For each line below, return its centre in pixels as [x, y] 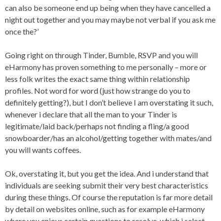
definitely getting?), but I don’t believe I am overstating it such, [109, 102]
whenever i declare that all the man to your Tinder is [91, 114]
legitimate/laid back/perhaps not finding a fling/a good [97, 126]
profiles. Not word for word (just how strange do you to [98, 91]
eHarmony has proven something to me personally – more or [106, 67]
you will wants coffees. [43, 150]
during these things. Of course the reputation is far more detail [109, 197]
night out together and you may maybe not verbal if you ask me [110, 19]
